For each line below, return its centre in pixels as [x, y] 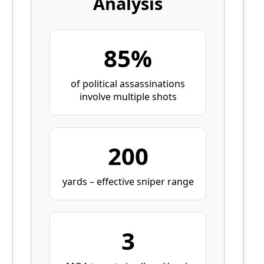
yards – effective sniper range [128, 181]
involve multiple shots [128, 96]
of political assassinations [128, 83]
